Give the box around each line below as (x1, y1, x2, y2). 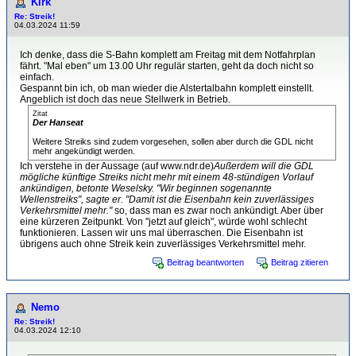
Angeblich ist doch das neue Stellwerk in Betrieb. (20, 94, 230, 105)
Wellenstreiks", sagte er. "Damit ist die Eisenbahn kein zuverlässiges (20, 194, 314, 205)
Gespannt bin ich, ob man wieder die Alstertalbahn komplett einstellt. (20, 83, 314, 94)
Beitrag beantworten (167, 257, 244, 267)
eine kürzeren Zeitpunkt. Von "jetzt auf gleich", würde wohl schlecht (20, 216, 307, 227)
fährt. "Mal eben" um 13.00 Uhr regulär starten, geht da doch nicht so (20, 60, 314, 72)
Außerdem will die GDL (214, 161, 314, 172)
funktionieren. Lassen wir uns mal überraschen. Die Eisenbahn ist (20, 227, 303, 238)
